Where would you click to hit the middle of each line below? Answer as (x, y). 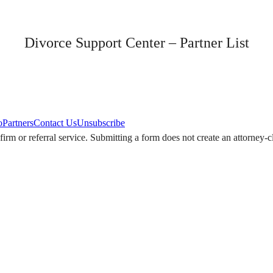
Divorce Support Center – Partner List (136, 43)
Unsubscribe (101, 123)
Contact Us (55, 123)
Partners (18, 123)
